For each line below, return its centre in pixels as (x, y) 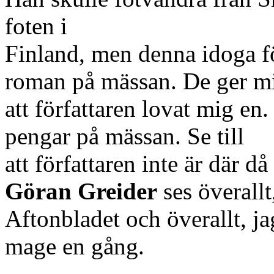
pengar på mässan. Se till (124, 136)
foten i (36, 26)
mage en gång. (75, 246)
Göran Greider (81, 191)
